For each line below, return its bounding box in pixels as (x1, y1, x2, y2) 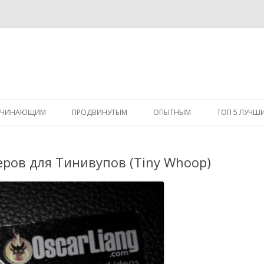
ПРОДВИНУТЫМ (72, 107, 127, 117)
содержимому (132, 114, 188, 125)
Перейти (132, 97, 166, 108)
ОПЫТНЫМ (153, 107, 191, 117)
